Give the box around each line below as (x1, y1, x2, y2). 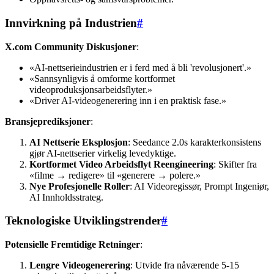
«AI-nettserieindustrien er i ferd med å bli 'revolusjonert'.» (29, 62, 251, 73)
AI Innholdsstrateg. (29, 191, 103, 202)
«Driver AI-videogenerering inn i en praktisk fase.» (29, 95, 226, 106)
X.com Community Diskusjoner (5, 41, 136, 52)
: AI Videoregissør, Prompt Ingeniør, (130, 180, 269, 191)
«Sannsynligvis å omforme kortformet (29, 73, 175, 84)
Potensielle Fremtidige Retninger (5, 239, 140, 250)
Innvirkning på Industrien (5, 16, 137, 29)
